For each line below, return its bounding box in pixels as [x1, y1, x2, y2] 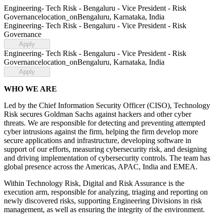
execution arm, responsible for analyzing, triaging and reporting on [4, 188, 208, 196]
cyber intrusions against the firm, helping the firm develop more [4, 127, 198, 136]
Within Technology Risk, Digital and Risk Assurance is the [4, 179, 184, 187]
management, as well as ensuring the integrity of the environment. [4, 205, 207, 214]
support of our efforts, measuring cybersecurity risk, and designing [4, 145, 207, 153]
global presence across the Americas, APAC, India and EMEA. [4, 163, 198, 171]
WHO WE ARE [4, 85, 57, 93]
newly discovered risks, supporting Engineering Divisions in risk [4, 197, 202, 205]
